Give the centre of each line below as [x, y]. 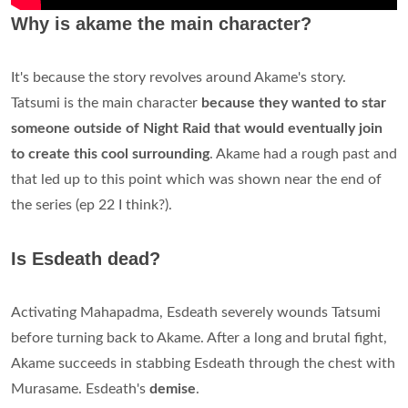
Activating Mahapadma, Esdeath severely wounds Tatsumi [196, 312]
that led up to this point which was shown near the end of [196, 179]
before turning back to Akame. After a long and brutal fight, [199, 337]
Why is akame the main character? [161, 23]
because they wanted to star [294, 102]
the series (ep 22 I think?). [92, 204]
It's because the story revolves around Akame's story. [178, 77]
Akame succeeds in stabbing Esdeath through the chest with [203, 363]
